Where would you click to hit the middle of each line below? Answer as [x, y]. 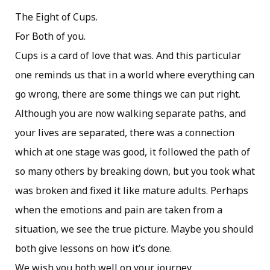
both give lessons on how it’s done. [93, 248]
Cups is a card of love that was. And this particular [128, 55]
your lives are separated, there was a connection [125, 132]
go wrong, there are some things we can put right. [128, 94]
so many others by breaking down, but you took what [135, 171]
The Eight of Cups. [56, 17]
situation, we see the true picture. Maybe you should [134, 229]
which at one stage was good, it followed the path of [133, 152]
